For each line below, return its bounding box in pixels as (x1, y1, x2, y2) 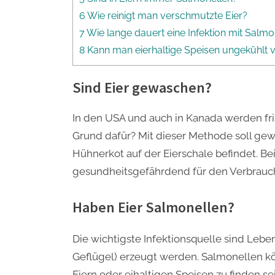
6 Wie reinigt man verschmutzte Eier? (79, 10, 247, 22)
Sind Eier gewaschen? (72, 77, 212, 97)
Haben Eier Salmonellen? (72, 197, 234, 217)
